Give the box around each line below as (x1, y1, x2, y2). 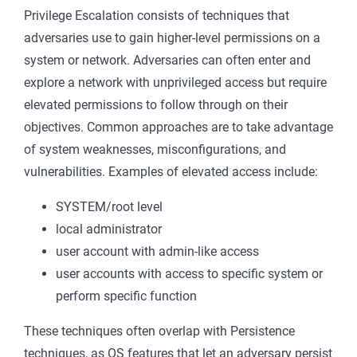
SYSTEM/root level (56, 199, 163, 214)
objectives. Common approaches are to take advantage (24, 120, 333, 135)
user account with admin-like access (56, 244, 259, 259)
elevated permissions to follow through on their (24, 97, 288, 112)
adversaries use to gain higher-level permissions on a (24, 30, 320, 45)
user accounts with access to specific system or (56, 266, 323, 281)
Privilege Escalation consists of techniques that (24, 8, 289, 23)
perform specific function (56, 288, 197, 304)
